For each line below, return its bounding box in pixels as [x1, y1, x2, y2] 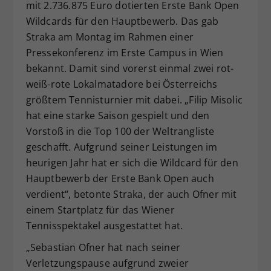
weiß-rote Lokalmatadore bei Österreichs [25, 77, 218, 91]
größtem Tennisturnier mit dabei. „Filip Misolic [25, 93, 243, 106]
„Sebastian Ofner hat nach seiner [25, 240, 180, 254]
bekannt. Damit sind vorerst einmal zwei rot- [25, 61, 234, 75]
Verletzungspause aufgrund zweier [25, 256, 189, 270]
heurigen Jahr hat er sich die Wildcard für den [25, 155, 238, 169]
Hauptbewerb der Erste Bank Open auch [25, 171, 214, 185]
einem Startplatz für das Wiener [25, 203, 175, 217]
